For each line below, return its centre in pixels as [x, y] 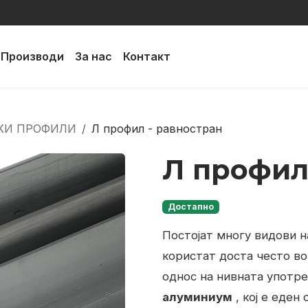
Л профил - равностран [157, 129]
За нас [93, 56]
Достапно [190, 207]
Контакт [146, 56]
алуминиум [197, 297]
